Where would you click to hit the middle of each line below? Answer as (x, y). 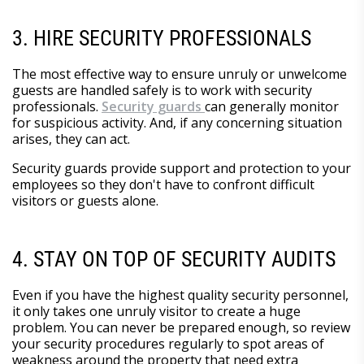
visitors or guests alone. (87, 200)
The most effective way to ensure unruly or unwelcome (180, 74)
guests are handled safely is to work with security (162, 90)
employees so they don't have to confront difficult (163, 184)
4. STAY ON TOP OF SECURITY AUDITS (176, 259)
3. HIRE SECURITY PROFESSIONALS (164, 38)
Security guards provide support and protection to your (182, 168)
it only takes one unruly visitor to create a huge (156, 311)
